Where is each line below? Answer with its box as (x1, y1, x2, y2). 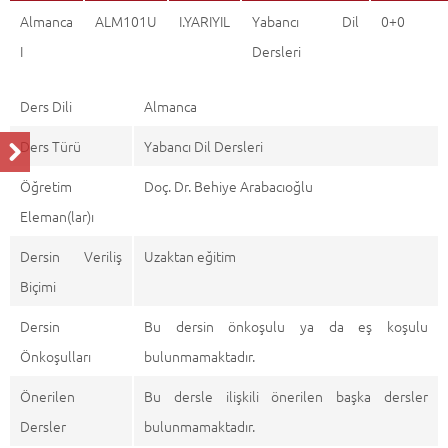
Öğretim (20, 176, 72, 196)
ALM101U (95, 11, 157, 31)
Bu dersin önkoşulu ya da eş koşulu (144, 316, 428, 336)
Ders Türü (20, 136, 81, 156)
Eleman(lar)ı (20, 206, 94, 226)
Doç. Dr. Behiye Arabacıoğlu (144, 176, 313, 196)
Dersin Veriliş (20, 246, 122, 266)
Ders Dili (20, 96, 72, 116)
